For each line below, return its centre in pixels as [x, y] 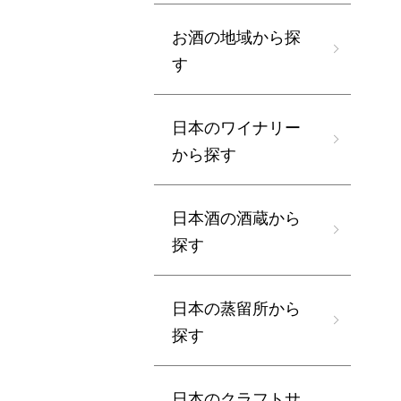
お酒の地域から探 [236, 36]
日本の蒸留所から [236, 307]
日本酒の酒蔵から [236, 217]
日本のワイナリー [236, 126]
